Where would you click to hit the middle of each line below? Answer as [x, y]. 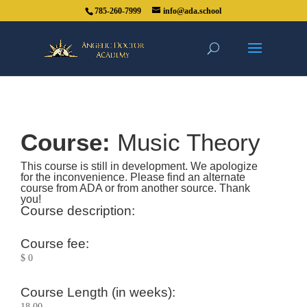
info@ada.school [193, 11]
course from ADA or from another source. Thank [135, 188]
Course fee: [54, 244]
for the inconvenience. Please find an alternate [133, 177]
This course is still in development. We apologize [139, 166]
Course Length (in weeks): [98, 292]
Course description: [77, 211]
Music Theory [188, 142]
